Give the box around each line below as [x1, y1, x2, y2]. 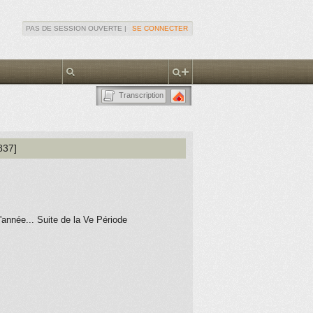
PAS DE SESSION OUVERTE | [26, 24, 131, 32]
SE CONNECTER [132, 24, 188, 32]
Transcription [119, 91, 163, 99]
